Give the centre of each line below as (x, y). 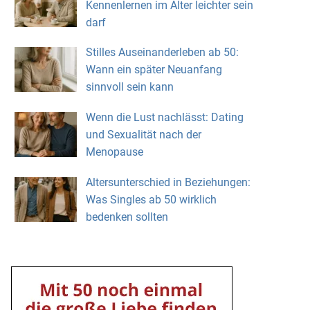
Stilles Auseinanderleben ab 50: (162, 53)
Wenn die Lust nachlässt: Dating (164, 118)
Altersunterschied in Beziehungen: (168, 182)
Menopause (114, 152)
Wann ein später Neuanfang (154, 70)
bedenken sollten (127, 217)
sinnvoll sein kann (129, 87)
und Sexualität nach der (143, 135)
